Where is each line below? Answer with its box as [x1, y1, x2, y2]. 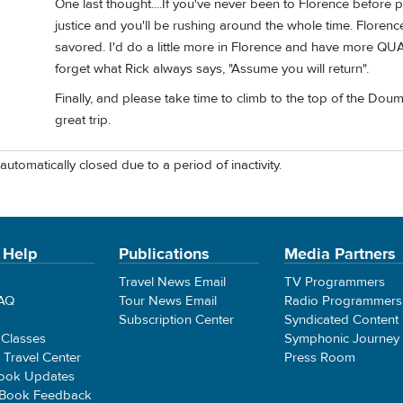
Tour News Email [119, 291, 218, 309]
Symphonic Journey [283, 329, 399, 347]
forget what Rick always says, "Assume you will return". [55, 59, 369, 77]
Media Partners [283, 243, 396, 264]
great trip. [55, 112, 111, 130]
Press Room [283, 348, 355, 366]
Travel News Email [119, 273, 227, 291]
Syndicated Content [283, 310, 399, 328]
